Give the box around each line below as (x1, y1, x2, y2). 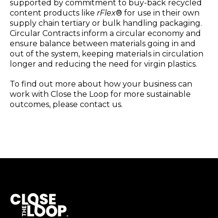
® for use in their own (116, 8, 200, 18)
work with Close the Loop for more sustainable (10, 90, 191, 99)
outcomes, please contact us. (10, 100, 123, 109)
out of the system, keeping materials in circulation (10, 49, 203, 59)
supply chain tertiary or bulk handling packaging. (10, 18, 202, 28)
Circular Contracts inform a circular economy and (10, 29, 201, 38)
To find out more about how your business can (10, 79, 192, 89)
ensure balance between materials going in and (10, 39, 196, 49)
